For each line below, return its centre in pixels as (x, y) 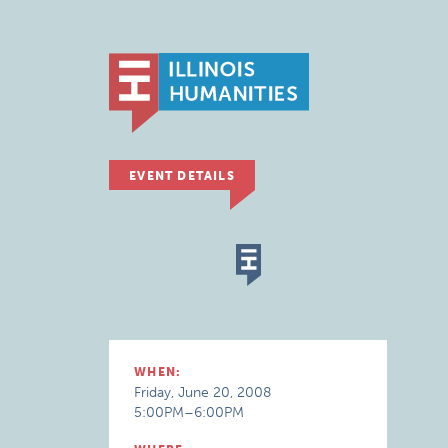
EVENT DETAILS (182, 176)
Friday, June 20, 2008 (203, 392)
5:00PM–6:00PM (189, 412)
